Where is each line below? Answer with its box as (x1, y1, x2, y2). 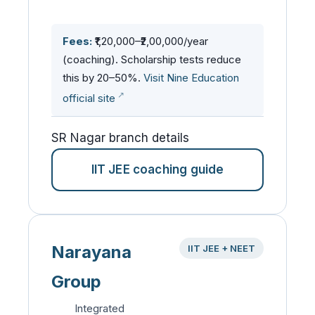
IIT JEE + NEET (188, 243, 255, 254)
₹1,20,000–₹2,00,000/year (92, 34, 208, 48)
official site (63, 91, 115, 105)
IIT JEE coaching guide (91, 162, 224, 176)
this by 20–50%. (63, 71, 143, 84)
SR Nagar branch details (51, 131, 189, 145)
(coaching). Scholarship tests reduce (63, 53, 241, 66)
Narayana (51, 242, 131, 262)
